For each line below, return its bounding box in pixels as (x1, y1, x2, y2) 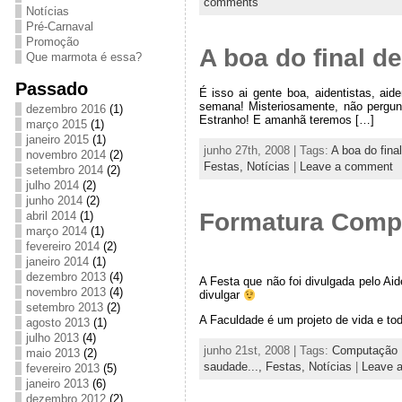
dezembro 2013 (25, 270, 106, 284)
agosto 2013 (25, 316, 90, 329)
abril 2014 (25, 209, 76, 223)
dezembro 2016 (25, 102, 106, 116)
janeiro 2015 (25, 133, 89, 146)
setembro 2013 (25, 301, 103, 314)
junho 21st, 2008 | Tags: (203, 343, 332, 357)
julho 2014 (25, 179, 79, 192)
